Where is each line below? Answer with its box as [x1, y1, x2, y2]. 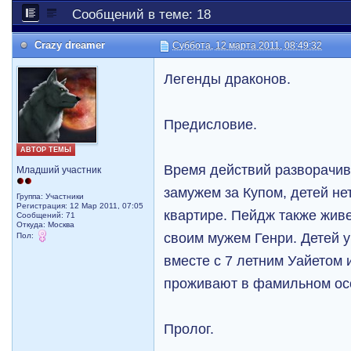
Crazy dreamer [34, 39, 106, 51]
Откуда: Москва [16, 220, 75, 229]
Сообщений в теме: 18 [72, 7, 212, 22]
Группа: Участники [16, 192, 85, 201]
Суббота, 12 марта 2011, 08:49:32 [172, 40, 323, 51]
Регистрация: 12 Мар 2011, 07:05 [16, 201, 144, 210]
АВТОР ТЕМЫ [20, 146, 72, 154]
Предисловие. [164, 116, 258, 132]
